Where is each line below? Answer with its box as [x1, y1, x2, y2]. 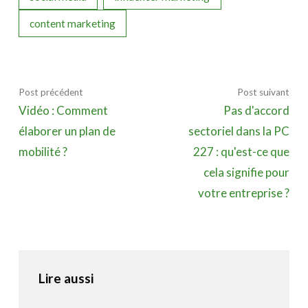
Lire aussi [38, 269, 93, 286]
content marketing [30, 17, 116, 30]
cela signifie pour [203, 164, 290, 179]
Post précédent [18, 86, 83, 98]
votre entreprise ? [198, 185, 290, 200]
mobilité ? [18, 144, 67, 159]
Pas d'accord [223, 102, 290, 118]
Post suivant [237, 86, 290, 98]
